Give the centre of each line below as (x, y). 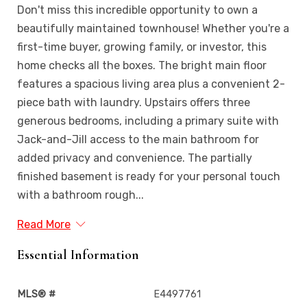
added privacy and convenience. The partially (135, 158)
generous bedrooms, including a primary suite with (148, 121)
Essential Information (78, 255)
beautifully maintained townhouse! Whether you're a (153, 28)
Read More (44, 224)
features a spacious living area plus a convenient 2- (151, 84)
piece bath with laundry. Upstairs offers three (134, 102)
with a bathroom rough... (81, 195)
